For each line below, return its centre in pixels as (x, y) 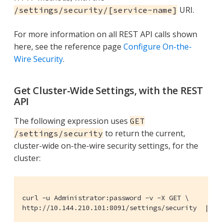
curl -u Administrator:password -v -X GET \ (106, 197)
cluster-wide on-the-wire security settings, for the (106, 145)
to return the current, (144, 133)
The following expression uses (72, 121)
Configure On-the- (158, 46)
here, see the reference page (69, 46)
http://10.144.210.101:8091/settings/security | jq (121, 207)
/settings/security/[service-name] (96, 10)
